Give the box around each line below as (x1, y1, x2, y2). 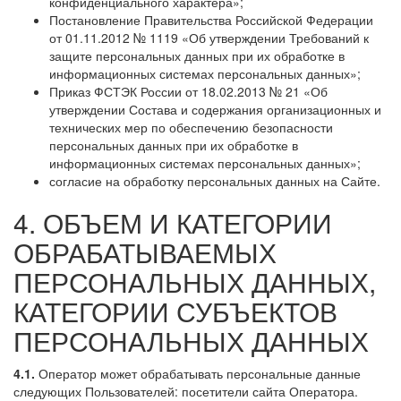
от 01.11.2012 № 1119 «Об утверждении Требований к (49, 28, 369, 47)
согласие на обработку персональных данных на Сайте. (49, 171, 380, 190)
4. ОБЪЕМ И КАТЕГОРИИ (13, 202, 332, 242)
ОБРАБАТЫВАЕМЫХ (13, 232, 277, 271)
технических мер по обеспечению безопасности (49, 117, 333, 136)
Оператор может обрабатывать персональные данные (35, 363, 361, 382)
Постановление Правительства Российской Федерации (49, 10, 373, 29)
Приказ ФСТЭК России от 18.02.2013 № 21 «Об (49, 81, 328, 100)
